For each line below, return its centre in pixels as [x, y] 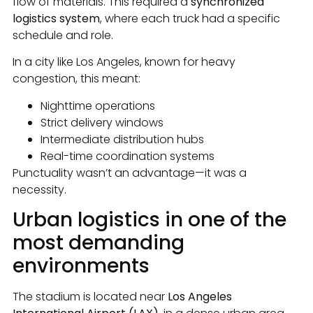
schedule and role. [63, 35]
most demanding [99, 242]
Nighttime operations [98, 105]
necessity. [39, 189]
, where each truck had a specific [190, 18]
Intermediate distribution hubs [122, 139]
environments [81, 265]
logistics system [56, 18]
